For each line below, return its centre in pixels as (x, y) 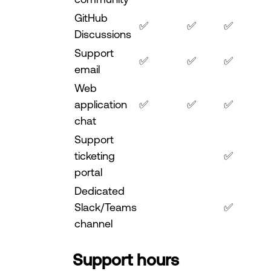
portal (88, 172)
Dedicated (100, 191)
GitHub (91, 18)
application (101, 104)
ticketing (95, 156)
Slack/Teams (106, 207)
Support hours (126, 259)
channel (93, 224)
